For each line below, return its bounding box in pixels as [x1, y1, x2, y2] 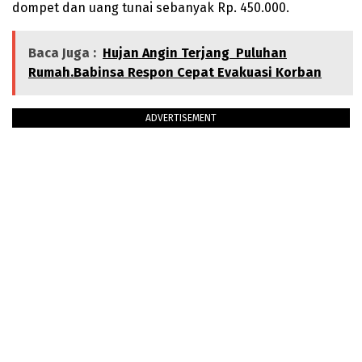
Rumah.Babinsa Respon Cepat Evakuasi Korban [28, 65, 322, 81]
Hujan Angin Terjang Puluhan [103, 45, 287, 61]
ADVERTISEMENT [145, 112, 217, 124]
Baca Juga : [28, 45, 96, 61]
